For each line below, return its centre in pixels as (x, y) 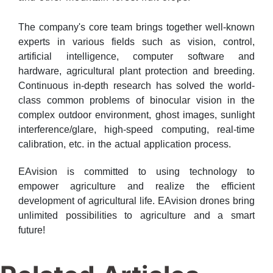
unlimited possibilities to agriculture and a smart (136, 216)
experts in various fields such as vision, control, (136, 42)
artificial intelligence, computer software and (136, 57)
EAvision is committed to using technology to (136, 172)
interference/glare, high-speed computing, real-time (136, 130)
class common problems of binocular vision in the (136, 101)
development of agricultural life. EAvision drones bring (136, 201)
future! (32, 230)
